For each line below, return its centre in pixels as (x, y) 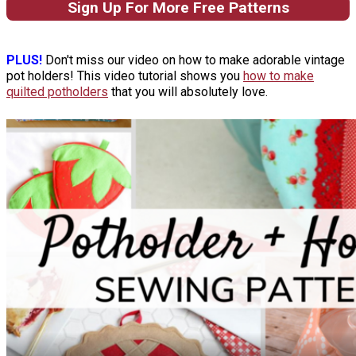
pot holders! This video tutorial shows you (125, 75)
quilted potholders (57, 91)
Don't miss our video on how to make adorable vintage (193, 60)
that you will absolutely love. (188, 91)
